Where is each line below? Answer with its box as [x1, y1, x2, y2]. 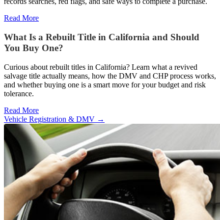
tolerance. [4, 89, 34, 98]
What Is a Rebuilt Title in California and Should [4, 32, 199, 43]
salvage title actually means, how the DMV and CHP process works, [4, 71, 216, 80]
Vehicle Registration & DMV [4, 114, 97, 123]
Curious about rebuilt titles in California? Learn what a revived [4, 62, 197, 71]
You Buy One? [4, 43, 63, 54]
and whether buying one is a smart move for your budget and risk [4, 80, 206, 89]
